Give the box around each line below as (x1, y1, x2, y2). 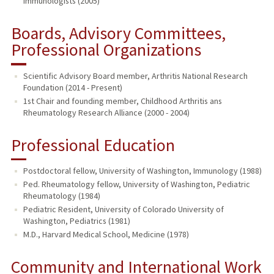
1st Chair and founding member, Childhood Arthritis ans (23, 95, 222, 106)
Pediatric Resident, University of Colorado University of (23, 204, 224, 215)
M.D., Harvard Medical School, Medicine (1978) (23, 229, 189, 240)
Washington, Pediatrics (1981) (23, 215, 130, 227)
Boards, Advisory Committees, (10, 21, 226, 44)
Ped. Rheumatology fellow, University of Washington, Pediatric (23, 179, 250, 190)
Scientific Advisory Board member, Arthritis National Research (23, 70, 248, 81)
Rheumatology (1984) (23, 190, 100, 202)
